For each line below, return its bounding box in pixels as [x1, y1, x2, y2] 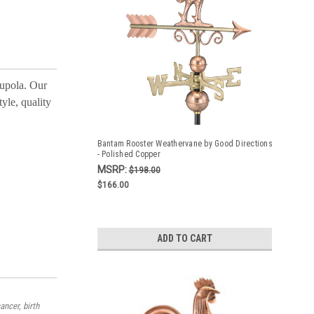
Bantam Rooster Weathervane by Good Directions [97, 139, 273, 149]
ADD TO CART [156, 233, 212, 244]
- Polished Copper [97, 149, 161, 159]
